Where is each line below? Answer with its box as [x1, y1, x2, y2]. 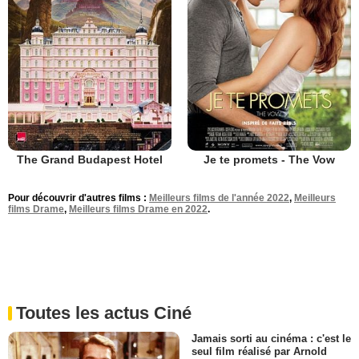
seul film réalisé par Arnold [192, 345, 327, 357]
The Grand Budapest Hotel [17, 152, 163, 166]
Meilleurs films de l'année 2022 [149, 192, 289, 204]
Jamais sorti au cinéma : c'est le [192, 332, 351, 345]
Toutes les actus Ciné [16, 302, 192, 323]
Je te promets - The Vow [204, 152, 335, 166]
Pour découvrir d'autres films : [8, 192, 149, 204]
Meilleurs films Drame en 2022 [69, 203, 208, 215]
